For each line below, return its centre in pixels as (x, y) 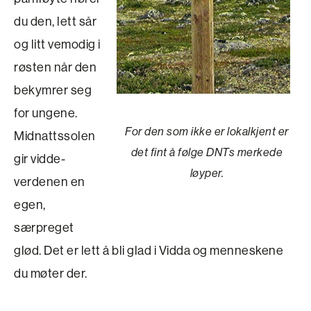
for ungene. (46, 112)
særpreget (44, 227)
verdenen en (50, 181)
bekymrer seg (53, 90)
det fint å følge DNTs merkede (207, 152)
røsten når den (55, 67)
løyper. (207, 173)
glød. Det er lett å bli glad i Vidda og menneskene (149, 250)
